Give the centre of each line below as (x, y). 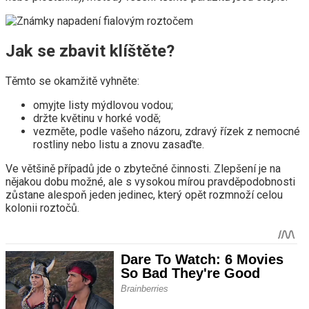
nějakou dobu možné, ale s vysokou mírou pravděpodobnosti (150, 181)
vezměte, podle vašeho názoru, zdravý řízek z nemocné (167, 131)
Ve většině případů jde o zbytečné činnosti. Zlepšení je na (143, 168)
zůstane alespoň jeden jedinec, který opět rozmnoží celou (144, 195)
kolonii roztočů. (42, 208)
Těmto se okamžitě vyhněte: (72, 81)
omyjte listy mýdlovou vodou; (103, 105)
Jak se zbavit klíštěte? (90, 51)
